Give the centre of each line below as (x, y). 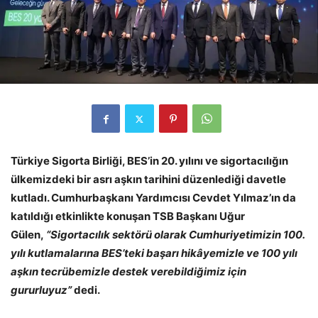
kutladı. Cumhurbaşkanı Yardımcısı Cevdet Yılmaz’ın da (153, 198)
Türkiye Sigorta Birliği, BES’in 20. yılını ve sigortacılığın (149, 161)
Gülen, (28, 235)
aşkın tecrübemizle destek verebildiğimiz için (128, 272)
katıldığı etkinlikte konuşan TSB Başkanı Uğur (128, 216)
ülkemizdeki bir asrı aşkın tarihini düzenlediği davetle (148, 180)
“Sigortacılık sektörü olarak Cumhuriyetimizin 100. (175, 235)
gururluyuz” (42, 290)
